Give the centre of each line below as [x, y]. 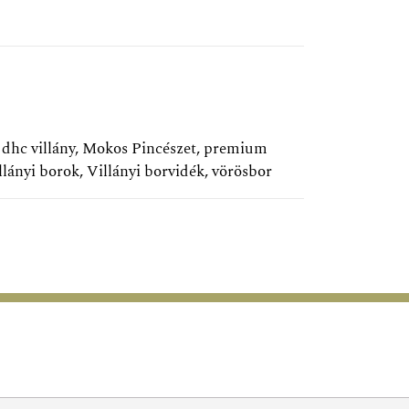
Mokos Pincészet [139, 149]
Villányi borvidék [146, 172]
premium [236, 149]
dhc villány [38, 149]
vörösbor [242, 172]
